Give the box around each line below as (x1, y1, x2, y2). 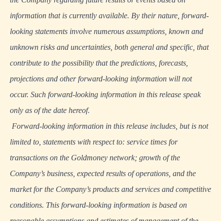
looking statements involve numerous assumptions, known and (10, 27, 203, 36)
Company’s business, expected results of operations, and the (10, 169, 196, 178)
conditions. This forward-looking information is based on (10, 201, 187, 209)
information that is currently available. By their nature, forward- (10, 11, 209, 20)
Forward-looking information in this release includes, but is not (12, 122, 208, 130)
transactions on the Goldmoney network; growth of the (10, 153, 180, 162)
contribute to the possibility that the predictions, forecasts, (10, 59, 188, 67)
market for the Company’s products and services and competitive (10, 185, 211, 193)
